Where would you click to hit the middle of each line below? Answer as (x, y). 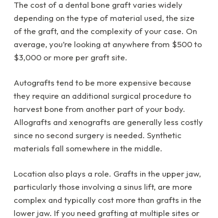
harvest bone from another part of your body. (100, 109)
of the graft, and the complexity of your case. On (105, 31)
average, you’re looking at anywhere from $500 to (108, 44)
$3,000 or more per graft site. (71, 57)
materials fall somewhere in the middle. (88, 148)
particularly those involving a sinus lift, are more (103, 187)
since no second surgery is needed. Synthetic (98, 135)
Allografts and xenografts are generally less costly (108, 122)
